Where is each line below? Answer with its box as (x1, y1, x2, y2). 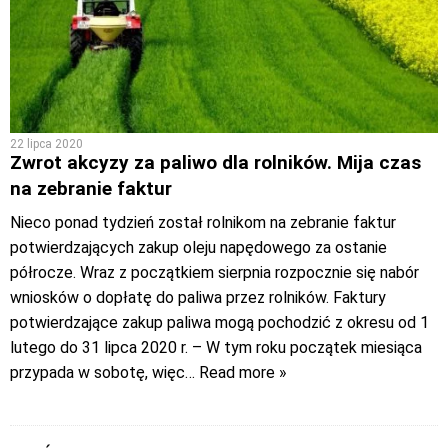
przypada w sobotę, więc (10, 363, 185, 383)
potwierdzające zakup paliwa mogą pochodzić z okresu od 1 (10, 313, 429, 333)
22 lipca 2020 (10, 137, 83, 152)
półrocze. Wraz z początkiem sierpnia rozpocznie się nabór (10, 263, 419, 283)
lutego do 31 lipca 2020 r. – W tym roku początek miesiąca (10, 338, 422, 358)
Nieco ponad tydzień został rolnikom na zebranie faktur (10, 213, 396, 233)
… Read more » (185, 363, 287, 383)
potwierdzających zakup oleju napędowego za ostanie (10, 238, 387, 258)
